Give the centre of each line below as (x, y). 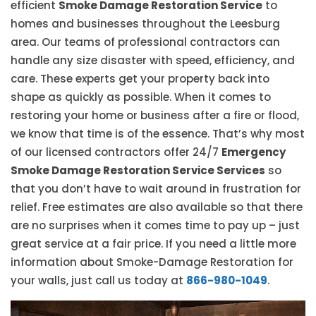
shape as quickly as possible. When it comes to (141, 97)
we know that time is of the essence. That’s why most (158, 134)
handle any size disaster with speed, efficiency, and (153, 61)
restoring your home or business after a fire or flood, (155, 116)
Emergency (254, 152)
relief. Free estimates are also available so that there (157, 207)
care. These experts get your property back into (140, 79)
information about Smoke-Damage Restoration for (152, 262)
